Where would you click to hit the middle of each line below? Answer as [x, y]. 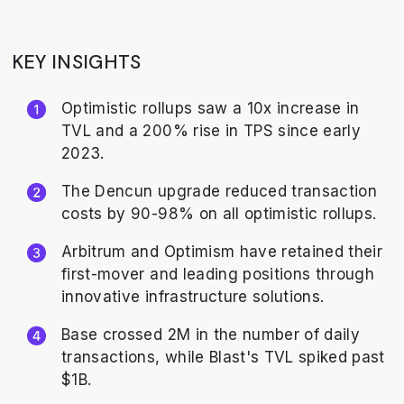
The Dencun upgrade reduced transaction [220, 191]
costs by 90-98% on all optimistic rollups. [219, 213]
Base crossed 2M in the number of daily [211, 334]
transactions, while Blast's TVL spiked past [223, 357]
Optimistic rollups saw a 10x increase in [211, 108]
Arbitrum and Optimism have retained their [222, 251]
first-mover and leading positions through [218, 274]
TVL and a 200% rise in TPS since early [211, 130]
